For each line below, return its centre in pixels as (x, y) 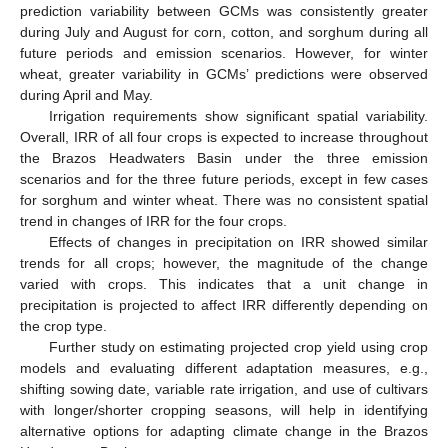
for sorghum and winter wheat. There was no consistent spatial (224, 200)
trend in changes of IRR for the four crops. (153, 221)
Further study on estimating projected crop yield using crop (238, 347)
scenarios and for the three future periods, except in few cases (224, 179)
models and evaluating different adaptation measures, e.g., (224, 368)
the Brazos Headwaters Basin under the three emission (224, 158)
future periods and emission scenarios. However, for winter (224, 53)
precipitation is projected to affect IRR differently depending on (224, 305)
